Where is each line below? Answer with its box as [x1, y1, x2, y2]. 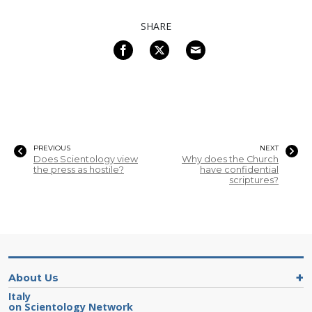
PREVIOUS [33, 143, 70, 153]
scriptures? [229, 174, 279, 185]
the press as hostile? [33, 164, 124, 175]
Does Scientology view [33, 153, 138, 164]
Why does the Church [182, 153, 279, 164]
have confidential [200, 164, 279, 175]
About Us [8, 271, 58, 284]
